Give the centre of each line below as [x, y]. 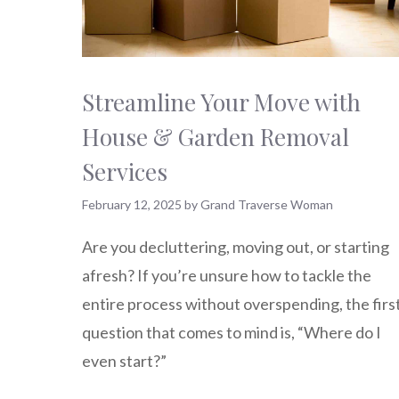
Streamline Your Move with [221, 102]
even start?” [124, 361]
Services [125, 171]
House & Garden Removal [216, 136]
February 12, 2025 [132, 204]
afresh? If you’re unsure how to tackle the [227, 276]
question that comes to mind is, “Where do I [232, 333]
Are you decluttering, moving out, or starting [236, 247]
